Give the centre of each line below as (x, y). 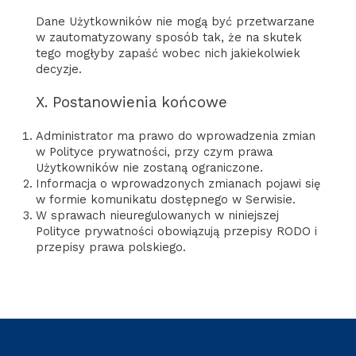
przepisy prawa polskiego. (110, 247)
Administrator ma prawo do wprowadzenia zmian (175, 135)
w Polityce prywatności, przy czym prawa (154, 151)
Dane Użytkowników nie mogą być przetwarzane (175, 21)
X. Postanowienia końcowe (131, 102)
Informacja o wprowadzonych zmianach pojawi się (178, 183)
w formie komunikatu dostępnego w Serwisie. (165, 199)
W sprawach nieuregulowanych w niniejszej (157, 215)
